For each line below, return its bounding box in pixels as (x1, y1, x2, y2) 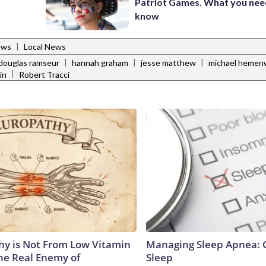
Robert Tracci (19, 69, 69, 80)
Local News (24, 42, 66, 52)
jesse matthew (141, 58, 196, 68)
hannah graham (72, 58, 128, 68)
